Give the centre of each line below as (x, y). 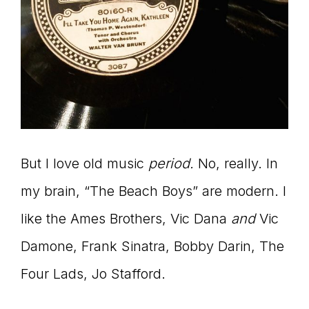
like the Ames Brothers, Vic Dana (126, 218)
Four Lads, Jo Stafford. (93, 273)
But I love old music (84, 163)
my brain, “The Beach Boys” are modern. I (153, 191)
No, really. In (236, 163)
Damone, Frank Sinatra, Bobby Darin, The (152, 246)
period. (171, 163)
